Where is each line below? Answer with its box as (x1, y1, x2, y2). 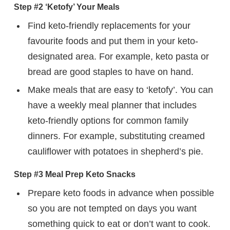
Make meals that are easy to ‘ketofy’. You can (27, 85, 213, 95)
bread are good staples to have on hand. (27, 67, 194, 78)
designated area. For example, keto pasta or (27, 51, 209, 62)
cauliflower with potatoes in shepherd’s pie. (27, 146, 203, 157)
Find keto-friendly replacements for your (27, 21, 190, 31)
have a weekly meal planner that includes (27, 100, 197, 111)
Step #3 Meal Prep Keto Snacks (14, 170, 136, 179)
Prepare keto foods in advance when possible (27, 188, 214, 199)
